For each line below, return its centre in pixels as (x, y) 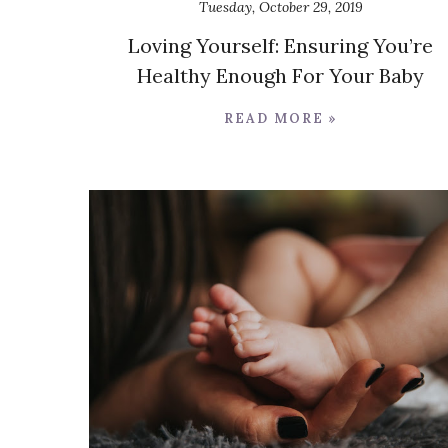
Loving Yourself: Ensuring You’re (280, 46)
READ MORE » (280, 119)
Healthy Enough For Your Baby (280, 76)
